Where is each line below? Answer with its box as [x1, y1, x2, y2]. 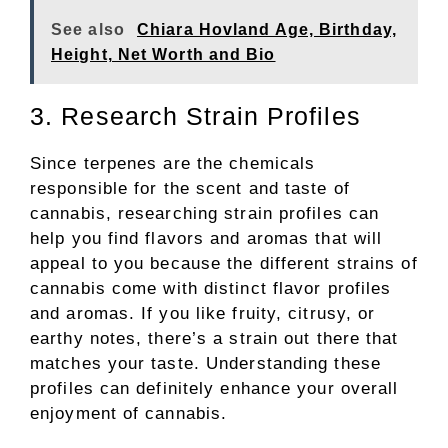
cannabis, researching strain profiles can [30, 203, 380, 223]
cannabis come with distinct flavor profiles [30, 278, 392, 298]
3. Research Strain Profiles [30, 101, 361, 130]
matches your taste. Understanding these [30, 353, 381, 373]
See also [51, 20, 125, 38]
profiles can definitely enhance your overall [30, 378, 399, 398]
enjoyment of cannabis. [30, 403, 228, 423]
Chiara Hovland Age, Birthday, [137, 20, 397, 38]
